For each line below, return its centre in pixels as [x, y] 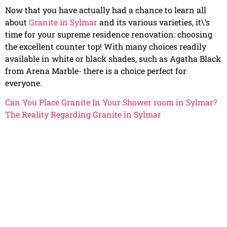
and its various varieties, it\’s [154, 22]
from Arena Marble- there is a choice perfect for [96, 70]
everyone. [24, 83]
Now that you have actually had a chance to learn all [106, 10]
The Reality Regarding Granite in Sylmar [83, 115]
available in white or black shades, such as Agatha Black [113, 58]
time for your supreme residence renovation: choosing [109, 34]
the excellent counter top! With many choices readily [106, 46]
